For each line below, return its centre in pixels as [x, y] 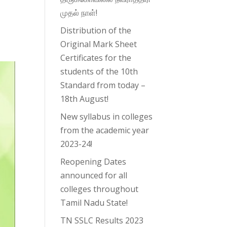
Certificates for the [96, 58]
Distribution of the [96, 30]
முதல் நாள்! [79, 12]
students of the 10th [99, 71]
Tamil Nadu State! [94, 202]
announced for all [94, 175]
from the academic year [105, 130]
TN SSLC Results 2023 [102, 220]
